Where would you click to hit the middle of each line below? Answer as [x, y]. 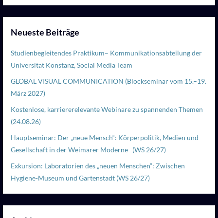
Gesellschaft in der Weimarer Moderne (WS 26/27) [89, 149]
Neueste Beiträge [45, 32]
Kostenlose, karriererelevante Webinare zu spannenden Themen [107, 109]
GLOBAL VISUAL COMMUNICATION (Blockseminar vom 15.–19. [109, 81]
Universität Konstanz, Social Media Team [72, 65]
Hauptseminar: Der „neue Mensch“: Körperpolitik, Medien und [105, 137]
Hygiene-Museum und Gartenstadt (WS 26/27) [81, 178]
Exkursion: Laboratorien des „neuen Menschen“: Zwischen [98, 165]
